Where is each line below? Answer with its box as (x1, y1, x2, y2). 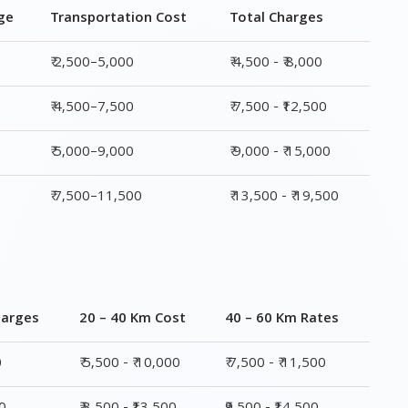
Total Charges (229, 7, 324, 31)
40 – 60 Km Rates (225, 308, 340, 331)
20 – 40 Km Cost (79, 308, 187, 331)
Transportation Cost (50, 7, 188, 31)
